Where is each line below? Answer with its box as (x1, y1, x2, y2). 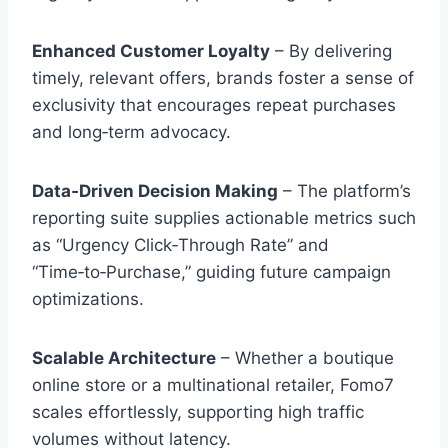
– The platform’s (278, 181, 411, 202)
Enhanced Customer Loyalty (32, 41, 270, 62)
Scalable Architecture (32, 348, 216, 369)
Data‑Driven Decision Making (32, 181, 278, 202)
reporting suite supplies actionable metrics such (32, 208, 416, 229)
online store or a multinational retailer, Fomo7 (32, 375, 394, 396)
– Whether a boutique (216, 348, 394, 369)
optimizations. (32, 289, 144, 310)
